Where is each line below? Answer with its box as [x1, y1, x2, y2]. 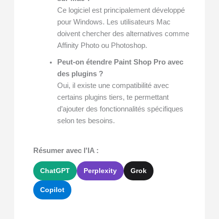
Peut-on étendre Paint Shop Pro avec [57, 58, 183, 66]
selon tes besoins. [57, 117, 115, 125]
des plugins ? [57, 70, 103, 78]
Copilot [40, 186, 65, 194]
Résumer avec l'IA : [33, 147, 99, 155]
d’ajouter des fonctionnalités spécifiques [57, 105, 183, 113]
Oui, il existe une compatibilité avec [57, 82, 169, 90]
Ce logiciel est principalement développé [57, 6, 185, 15]
